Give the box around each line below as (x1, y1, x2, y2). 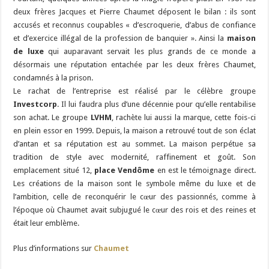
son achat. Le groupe (13, 112, 91, 122)
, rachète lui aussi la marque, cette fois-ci (111, 112, 256, 122)
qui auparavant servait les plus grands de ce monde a (43, 46, 256, 56)
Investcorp (13, 99, 58, 109)
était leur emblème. (13, 218, 80, 228)
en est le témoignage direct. (157, 165, 256, 175)
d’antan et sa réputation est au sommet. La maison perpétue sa (13, 139, 256, 148)
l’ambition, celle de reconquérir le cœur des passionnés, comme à (13, 192, 256, 201)
